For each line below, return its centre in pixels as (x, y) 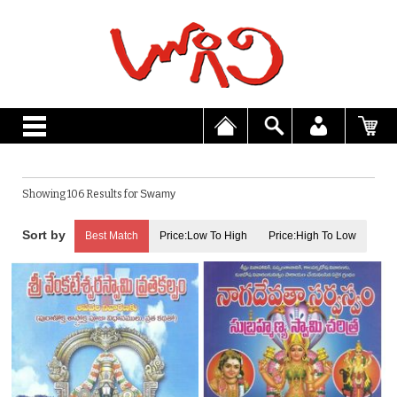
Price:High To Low (312, 236)
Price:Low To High (203, 236)
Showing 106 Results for (81, 194)
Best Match (112, 236)
